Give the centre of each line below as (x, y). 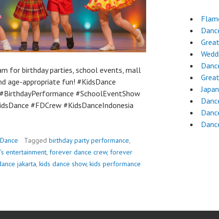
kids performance (115, 164)
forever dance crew (78, 152)
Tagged (36, 140)
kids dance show (63, 164)
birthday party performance (89, 140)
